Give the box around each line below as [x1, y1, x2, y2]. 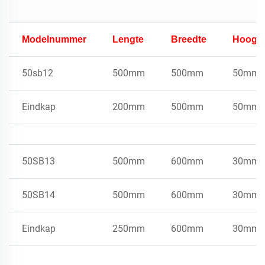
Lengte [112, 34, 144, 44]
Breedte [171, 34, 206, 44]
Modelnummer [22, 34, 86, 44]
